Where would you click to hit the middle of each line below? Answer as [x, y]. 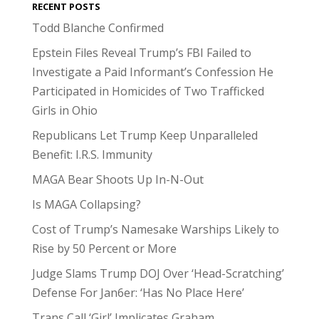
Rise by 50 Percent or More [104, 249]
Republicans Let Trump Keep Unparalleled [145, 135]
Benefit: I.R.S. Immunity [92, 155]
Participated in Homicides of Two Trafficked [148, 91]
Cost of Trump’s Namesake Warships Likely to [155, 229]
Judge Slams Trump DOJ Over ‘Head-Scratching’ [158, 273]
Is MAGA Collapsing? [86, 204]
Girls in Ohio [64, 110]
